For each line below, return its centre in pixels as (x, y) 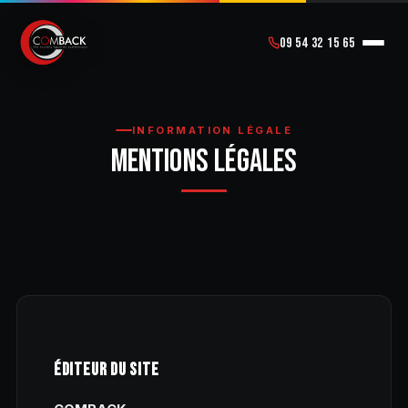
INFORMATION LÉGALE (212, 130)
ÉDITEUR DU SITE (106, 371)
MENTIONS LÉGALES (204, 162)
